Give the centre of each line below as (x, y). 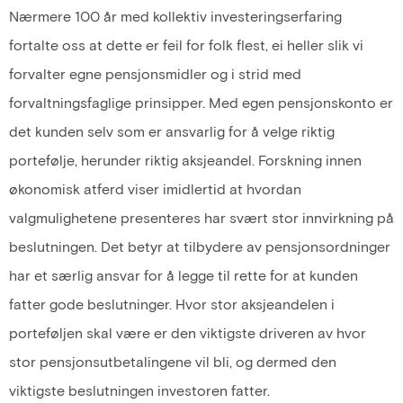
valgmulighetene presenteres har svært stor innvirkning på (201, 218)
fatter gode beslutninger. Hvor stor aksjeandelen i (172, 304)
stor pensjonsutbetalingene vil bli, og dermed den (173, 362)
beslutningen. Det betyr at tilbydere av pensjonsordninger (200, 246)
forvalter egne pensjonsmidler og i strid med (155, 74)
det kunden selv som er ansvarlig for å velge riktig (172, 131)
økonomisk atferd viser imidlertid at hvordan (155, 189)
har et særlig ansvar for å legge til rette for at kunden (184, 275)
